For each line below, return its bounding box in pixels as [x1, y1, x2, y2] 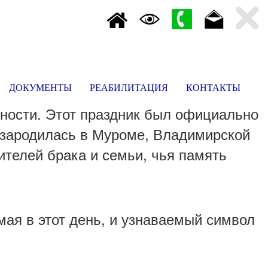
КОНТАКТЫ [186, 83, 240, 93]
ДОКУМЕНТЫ [9, 83, 72, 93]
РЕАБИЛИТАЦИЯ [90, 83, 168, 93]
